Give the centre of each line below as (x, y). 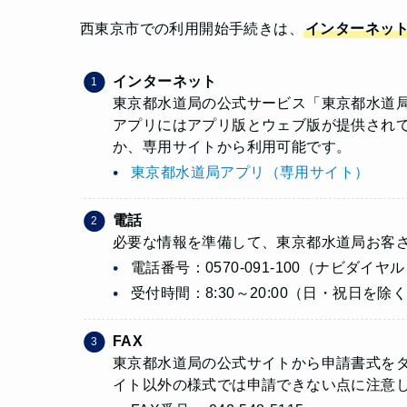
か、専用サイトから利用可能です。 (232, 146)
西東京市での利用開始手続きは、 (192, 28)
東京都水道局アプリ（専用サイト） (250, 172)
